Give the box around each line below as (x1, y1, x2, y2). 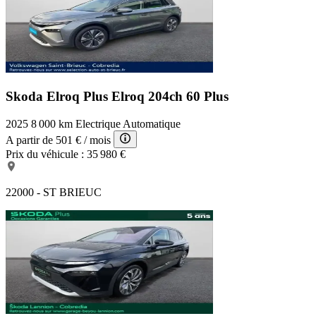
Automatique (123, 117, 181, 130)
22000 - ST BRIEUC (6, 186, 102, 198)
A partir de (6, 133, 53, 146)
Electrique (75, 117, 121, 130)
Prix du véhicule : (6, 147, 84, 160)
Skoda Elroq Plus (6, 88, 111, 104)
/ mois (84, 133, 111, 146)
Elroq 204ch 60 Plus (111, 88, 229, 104)
